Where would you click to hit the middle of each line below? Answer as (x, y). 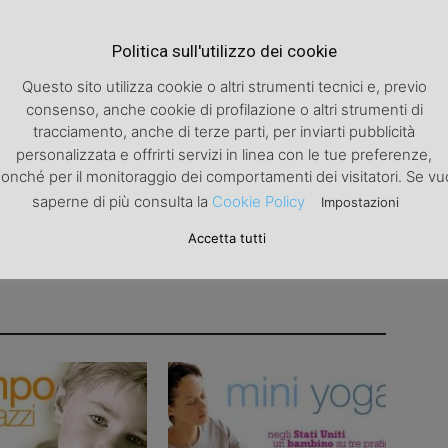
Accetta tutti (226, 238)
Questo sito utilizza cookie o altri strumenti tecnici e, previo (224, 87)
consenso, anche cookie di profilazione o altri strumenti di (224, 109)
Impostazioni (360, 202)
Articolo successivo (330, 35)
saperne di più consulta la (122, 202)
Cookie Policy (258, 202)
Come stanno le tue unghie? (293, 63)
